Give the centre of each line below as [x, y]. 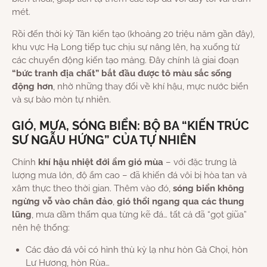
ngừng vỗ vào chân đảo [62, 202]
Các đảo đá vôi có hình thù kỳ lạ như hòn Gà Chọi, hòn [136, 250]
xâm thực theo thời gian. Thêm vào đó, [92, 189]
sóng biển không [209, 189]
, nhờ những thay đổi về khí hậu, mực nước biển [151, 87]
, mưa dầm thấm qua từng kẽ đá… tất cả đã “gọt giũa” [139, 215]
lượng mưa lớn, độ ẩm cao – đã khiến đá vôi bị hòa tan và [129, 176]
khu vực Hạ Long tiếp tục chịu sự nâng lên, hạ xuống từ [126, 47]
